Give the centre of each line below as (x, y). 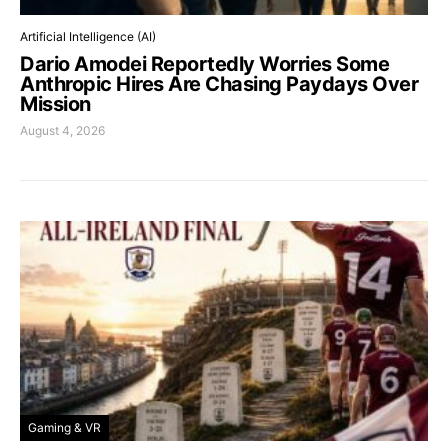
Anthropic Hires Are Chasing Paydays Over (219, 83)
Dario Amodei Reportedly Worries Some (204, 63)
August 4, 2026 (62, 130)
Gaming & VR (64, 427)
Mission (55, 103)
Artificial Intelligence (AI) (88, 36)
